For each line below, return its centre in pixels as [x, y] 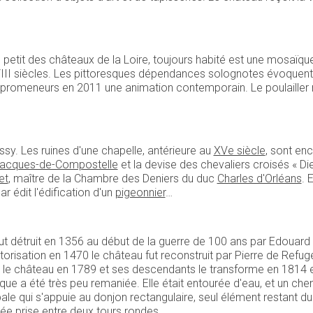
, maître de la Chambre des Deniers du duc [112, 178]
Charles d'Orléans [259, 178]
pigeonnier [140, 192]
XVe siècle [239, 150]
